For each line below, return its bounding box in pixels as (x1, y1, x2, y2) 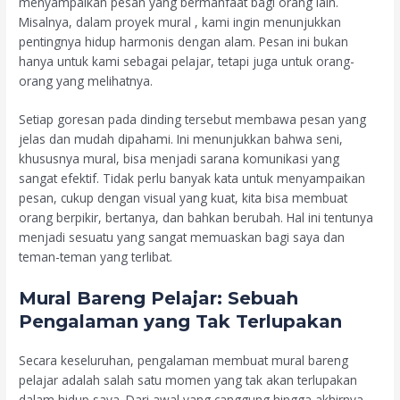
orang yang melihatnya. (19, 71, 154, 89)
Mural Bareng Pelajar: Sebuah (19, 287, 299, 310)
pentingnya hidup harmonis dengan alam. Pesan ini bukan (19, 32, 349, 50)
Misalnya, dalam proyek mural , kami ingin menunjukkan (19, 12, 342, 30)
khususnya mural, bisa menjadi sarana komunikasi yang (19, 150, 340, 168)
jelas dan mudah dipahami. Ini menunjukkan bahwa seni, (19, 130, 344, 148)
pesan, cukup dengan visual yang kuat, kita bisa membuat (19, 189, 348, 207)
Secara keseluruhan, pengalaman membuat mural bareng (19, 352, 349, 370)
